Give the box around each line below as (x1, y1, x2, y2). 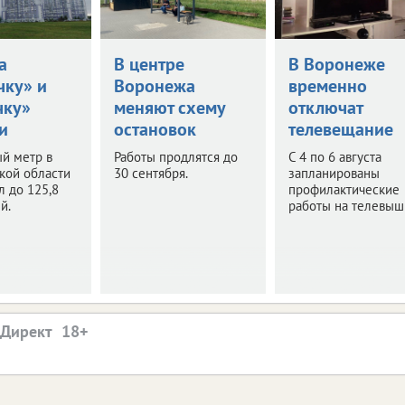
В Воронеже (287, 52, 385, 76)
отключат (287, 95, 363, 119)
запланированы (287, 164, 380, 182)
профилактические (287, 180, 400, 198)
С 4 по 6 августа (287, 147, 381, 165)
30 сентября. (113, 164, 188, 182)
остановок (113, 117, 196, 141)
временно (287, 73, 367, 98)
